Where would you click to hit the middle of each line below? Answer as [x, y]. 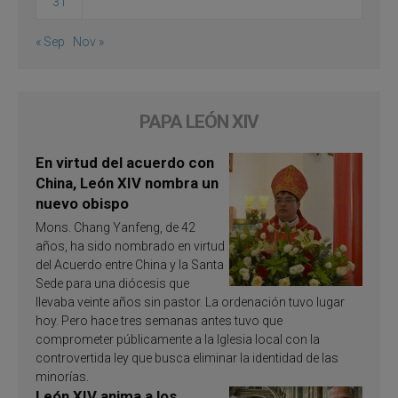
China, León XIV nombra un [127, 183]
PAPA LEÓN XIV [199, 121]
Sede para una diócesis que [112, 283]
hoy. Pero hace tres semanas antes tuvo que [159, 320]
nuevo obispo [82, 203]
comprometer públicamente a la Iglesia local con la [178, 339]
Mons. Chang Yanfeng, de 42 [115, 227]
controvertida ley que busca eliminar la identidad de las [187, 358]
